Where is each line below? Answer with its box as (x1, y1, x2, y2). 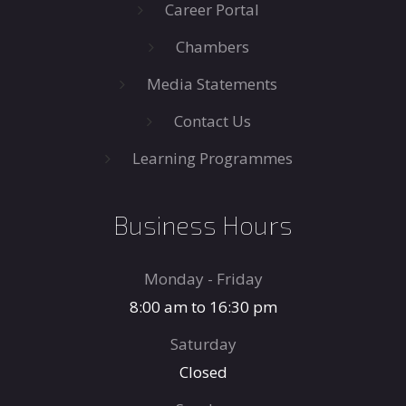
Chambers (175, 36, 249, 57)
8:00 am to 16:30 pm (129, 296, 277, 317)
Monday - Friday (143, 268, 263, 289)
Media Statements (147, 73, 277, 94)
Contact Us (173, 111, 251, 131)
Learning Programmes (131, 148, 293, 169)
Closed (179, 362, 227, 382)
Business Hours (113, 209, 293, 240)
